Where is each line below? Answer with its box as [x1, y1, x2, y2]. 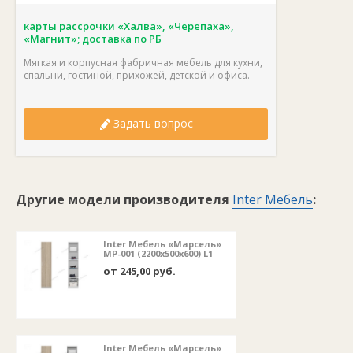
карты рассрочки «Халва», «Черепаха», [24, 19, 234, 33]
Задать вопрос [110, 116, 193, 131]
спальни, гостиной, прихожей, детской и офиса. [24, 69, 252, 82]
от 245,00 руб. [103, 264, 176, 279]
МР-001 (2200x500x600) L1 [103, 247, 213, 260]
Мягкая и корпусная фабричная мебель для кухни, [24, 56, 262, 69]
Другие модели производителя [16, 191, 232, 209]
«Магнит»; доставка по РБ [24, 32, 162, 46]
